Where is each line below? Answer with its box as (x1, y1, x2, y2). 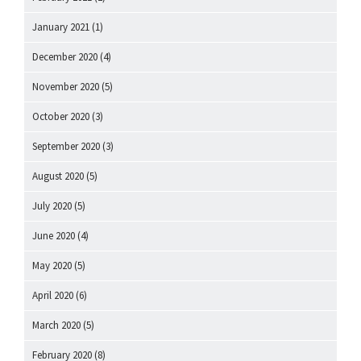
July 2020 (32, 198, 72, 213)
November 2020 (32, 79, 99, 93)
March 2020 (32, 317, 81, 332)
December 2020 (32, 49, 98, 64)
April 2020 (32, 288, 73, 302)
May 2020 (32, 258, 72, 272)
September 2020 (32, 139, 100, 153)
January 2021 (32, 19, 89, 34)
